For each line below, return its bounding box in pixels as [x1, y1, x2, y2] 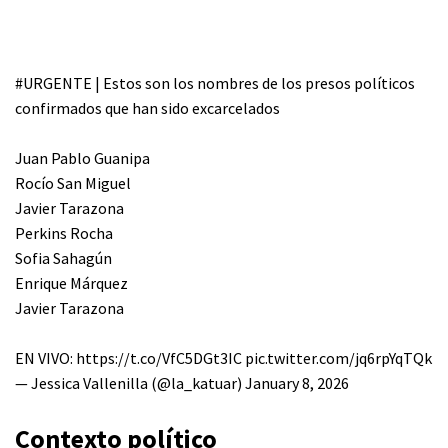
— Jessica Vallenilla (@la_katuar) [15, 373, 245, 393]
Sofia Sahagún [15, 248, 112, 268]
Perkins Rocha [15, 223, 113, 243]
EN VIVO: [15, 348, 76, 368]
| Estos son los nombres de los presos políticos [92, 73, 415, 93]
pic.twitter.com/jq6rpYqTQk [245, 348, 432, 368]
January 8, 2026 [245, 373, 349, 393]
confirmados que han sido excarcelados [15, 98, 280, 118]
